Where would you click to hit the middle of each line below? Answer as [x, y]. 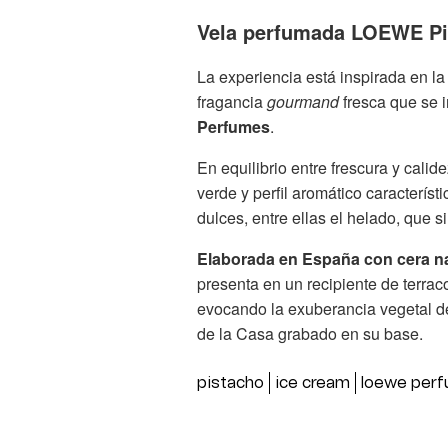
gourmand [303, 101]
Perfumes [233, 126]
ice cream [312, 382]
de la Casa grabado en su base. [310, 333]
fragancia [232, 101]
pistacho [230, 382]
